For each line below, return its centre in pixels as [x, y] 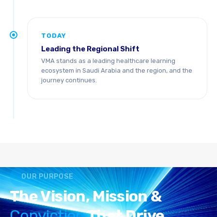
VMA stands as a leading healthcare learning [108, 61]
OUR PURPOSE [47, 177]
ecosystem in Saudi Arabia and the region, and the [117, 70]
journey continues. [69, 80]
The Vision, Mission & [86, 196]
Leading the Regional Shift [90, 49]
